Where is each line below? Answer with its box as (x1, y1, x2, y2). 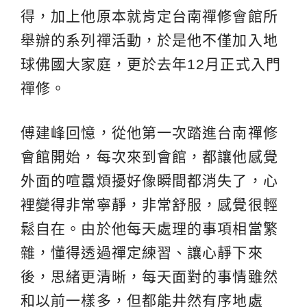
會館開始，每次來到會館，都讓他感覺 (21, 148, 278, 164)
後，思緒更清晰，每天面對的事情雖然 (21, 268, 278, 284)
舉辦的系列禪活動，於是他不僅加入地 (21, 32, 278, 48)
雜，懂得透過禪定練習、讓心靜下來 (21, 244, 263, 260)
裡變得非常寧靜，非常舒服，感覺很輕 (21, 196, 278, 212)
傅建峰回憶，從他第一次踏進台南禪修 (21, 124, 278, 140)
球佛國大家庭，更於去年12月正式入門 (21, 56, 281, 72)
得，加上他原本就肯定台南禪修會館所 (21, 8, 278, 24)
